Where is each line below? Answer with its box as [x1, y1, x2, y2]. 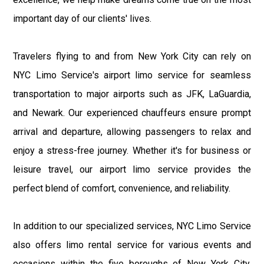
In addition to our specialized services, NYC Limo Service [13, 220, 251, 232]
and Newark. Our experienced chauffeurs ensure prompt [13, 107, 251, 118]
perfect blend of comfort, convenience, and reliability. [13, 182, 231, 194]
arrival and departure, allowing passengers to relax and [13, 126, 251, 137]
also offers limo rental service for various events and [13, 239, 251, 250]
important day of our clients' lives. [13, 12, 152, 24]
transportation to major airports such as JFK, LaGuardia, [13, 88, 251, 100]
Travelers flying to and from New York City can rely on [13, 50, 251, 62]
